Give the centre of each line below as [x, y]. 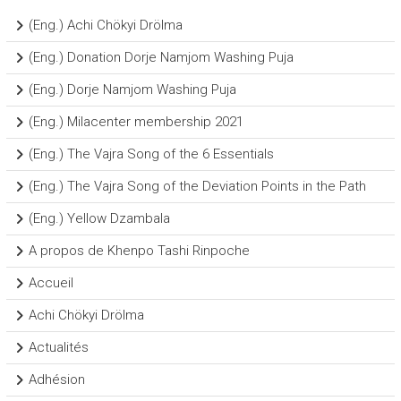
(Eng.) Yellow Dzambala [99, 218]
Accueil [51, 282]
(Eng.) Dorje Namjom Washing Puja [132, 89]
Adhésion [56, 379]
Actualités [58, 347]
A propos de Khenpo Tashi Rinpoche [139, 250]
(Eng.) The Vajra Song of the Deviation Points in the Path [197, 186]
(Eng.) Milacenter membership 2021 [136, 121]
